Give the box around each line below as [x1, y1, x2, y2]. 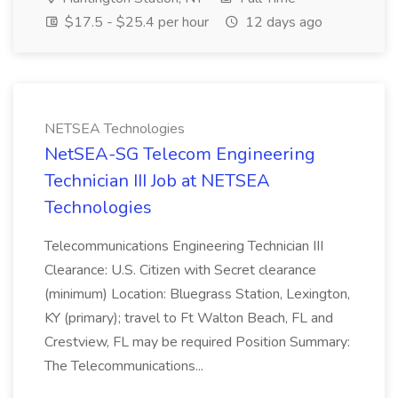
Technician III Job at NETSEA [44, 169, 270, 193]
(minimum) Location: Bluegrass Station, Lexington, [44, 284, 350, 304]
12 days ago [242, 12, 322, 32]
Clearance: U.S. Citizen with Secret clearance [44, 260, 316, 280]
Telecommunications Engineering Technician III [44, 236, 323, 256]
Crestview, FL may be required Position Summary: [44, 332, 350, 352]
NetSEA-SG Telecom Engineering [44, 142, 315, 166]
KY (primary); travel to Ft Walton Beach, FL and [44, 308, 333, 328]
